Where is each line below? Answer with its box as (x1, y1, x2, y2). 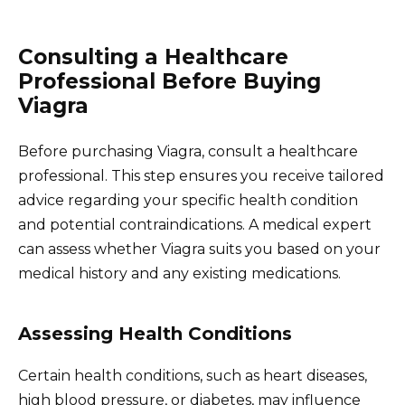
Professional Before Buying (18, 69, 321, 95)
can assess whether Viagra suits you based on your (18, 240, 381, 259)
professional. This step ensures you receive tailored (18, 167, 384, 185)
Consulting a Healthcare (18, 44, 288, 71)
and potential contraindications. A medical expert (18, 216, 372, 234)
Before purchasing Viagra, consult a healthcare (18, 143, 358, 161)
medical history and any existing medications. (18, 265, 341, 283)
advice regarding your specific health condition (18, 192, 358, 210)
